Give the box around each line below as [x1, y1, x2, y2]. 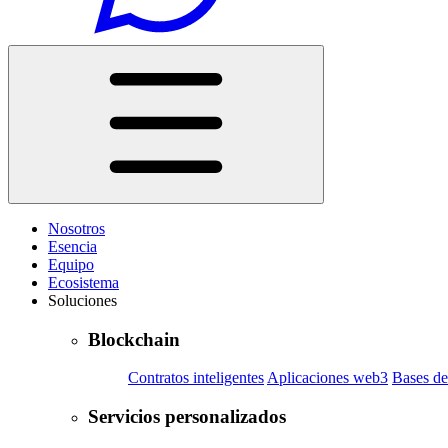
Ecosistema [48, 274, 119, 291]
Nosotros [48, 220, 105, 237]
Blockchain [88, 328, 180, 350]
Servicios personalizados [88, 406, 286, 428]
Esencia [48, 238, 97, 255]
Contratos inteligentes [128, 369, 264, 387]
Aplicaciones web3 [267, 369, 388, 387]
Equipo [48, 256, 94, 273]
